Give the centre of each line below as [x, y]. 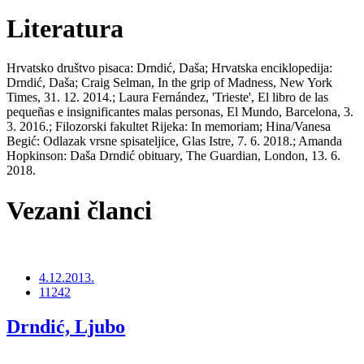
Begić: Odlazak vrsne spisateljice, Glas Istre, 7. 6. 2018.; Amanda [174, 141]
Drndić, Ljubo [66, 327]
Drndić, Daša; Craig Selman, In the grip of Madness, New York [169, 83]
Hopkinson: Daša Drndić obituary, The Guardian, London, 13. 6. [173, 156]
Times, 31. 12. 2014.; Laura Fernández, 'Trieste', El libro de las [167, 97]
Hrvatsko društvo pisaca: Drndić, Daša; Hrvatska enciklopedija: [169, 68]
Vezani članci [79, 210]
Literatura [65, 28]
